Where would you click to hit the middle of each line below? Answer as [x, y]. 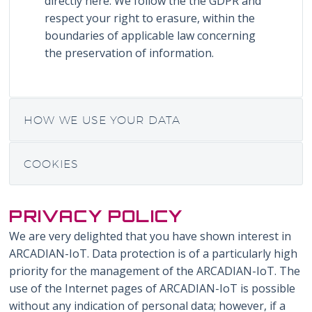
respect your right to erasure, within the [150, 18]
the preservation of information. [130, 53]
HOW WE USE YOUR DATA [102, 120]
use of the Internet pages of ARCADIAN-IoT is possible [153, 289]
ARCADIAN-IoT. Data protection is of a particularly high [154, 254]
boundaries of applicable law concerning [150, 35]
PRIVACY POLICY [96, 216]
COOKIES [52, 164]
